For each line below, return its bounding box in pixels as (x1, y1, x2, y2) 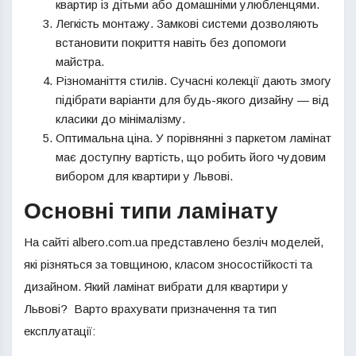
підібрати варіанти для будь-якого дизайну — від (56, 93, 329, 106)
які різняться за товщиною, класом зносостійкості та (24, 257, 312, 271)
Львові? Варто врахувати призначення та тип (24, 302, 277, 315)
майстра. (56, 55, 104, 68)
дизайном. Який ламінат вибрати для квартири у (24, 280, 288, 293)
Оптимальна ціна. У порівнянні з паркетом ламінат (56, 131, 331, 145)
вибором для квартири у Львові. (56, 169, 233, 183)
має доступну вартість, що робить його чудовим (56, 150, 326, 164)
